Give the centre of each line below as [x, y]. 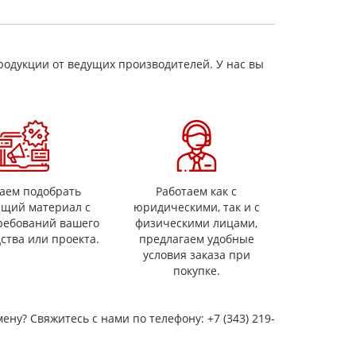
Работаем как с [197, 191]
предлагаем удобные [196, 239]
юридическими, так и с [196, 207]
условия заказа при [196, 255]
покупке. [196, 271]
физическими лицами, [197, 223]
